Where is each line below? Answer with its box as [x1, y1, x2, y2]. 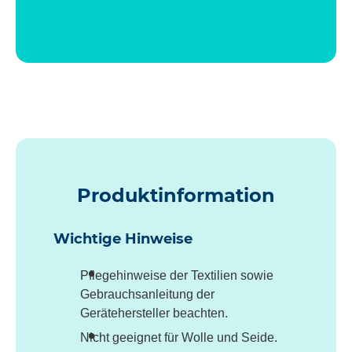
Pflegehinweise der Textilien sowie [80, 268, 273, 282]
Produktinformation [77, 183, 275, 207]
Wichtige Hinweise [53, 229, 192, 247]
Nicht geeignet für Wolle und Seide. [80, 331, 277, 345]
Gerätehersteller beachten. [80, 306, 228, 320]
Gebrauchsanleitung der [80, 287, 214, 301]
